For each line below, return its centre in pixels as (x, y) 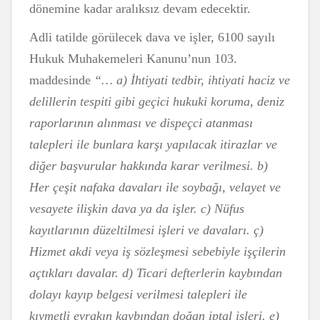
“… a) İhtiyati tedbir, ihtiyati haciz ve (192, 80)
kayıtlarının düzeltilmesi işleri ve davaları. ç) (146, 230)
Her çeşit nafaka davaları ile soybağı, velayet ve (155, 187)
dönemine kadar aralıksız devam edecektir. (140, 9)
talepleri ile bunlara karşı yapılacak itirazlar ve (153, 144)
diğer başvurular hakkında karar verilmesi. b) (149, 166)
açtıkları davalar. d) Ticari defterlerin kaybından (156, 273)
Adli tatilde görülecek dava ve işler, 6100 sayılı (152, 37)
